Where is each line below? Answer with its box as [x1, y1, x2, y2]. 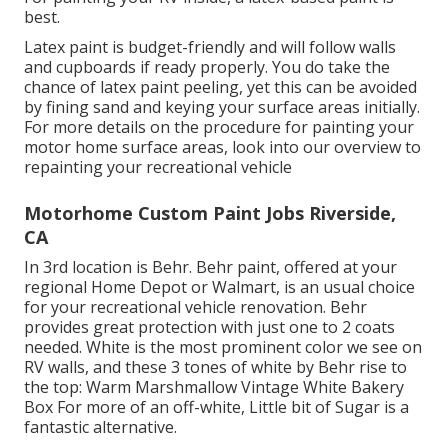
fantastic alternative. [24, 416, 177, 439]
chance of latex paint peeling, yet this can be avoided [24, 76, 417, 99]
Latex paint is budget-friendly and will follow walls [24, 36, 396, 59]
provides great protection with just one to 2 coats [24, 316, 395, 339]
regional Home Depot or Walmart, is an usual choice [24, 276, 415, 299]
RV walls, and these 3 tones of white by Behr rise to [24, 356, 407, 379]
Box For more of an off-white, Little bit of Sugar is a [24, 396, 409, 419]
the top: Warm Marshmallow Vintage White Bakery [24, 376, 404, 399]
